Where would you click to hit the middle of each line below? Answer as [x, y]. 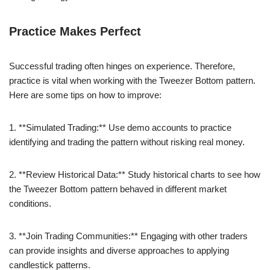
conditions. [30, 203]
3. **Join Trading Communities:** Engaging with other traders [128, 236]
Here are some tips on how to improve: [85, 95]
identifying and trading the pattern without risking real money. [127, 142]
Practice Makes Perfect [75, 31]
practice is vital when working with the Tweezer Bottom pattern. [132, 80]
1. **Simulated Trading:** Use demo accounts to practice [120, 127]
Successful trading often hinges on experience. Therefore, [122, 66]
